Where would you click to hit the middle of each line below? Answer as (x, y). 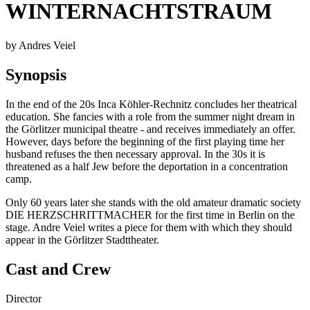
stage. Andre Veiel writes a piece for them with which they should (149, 227)
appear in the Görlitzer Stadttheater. (82, 239)
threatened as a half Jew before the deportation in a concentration (147, 166)
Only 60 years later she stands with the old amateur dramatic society (153, 202)
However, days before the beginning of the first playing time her (145, 141)
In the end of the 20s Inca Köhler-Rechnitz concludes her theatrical (151, 104)
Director (24, 298)
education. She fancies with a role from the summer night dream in (150, 116)
